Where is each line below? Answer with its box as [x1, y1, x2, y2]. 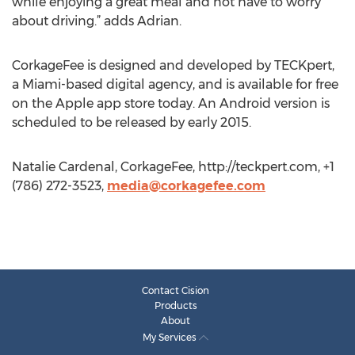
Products [154, 300, 197, 311]
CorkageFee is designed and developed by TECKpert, [12, 58, 334, 73]
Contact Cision [142, 284, 209, 296]
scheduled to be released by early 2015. [12, 115, 251, 130]
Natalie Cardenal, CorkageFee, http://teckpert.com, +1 [12, 159, 334, 174]
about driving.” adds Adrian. [12, 13, 181, 29]
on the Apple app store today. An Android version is [12, 96, 330, 111]
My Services [143, 331, 199, 343]
